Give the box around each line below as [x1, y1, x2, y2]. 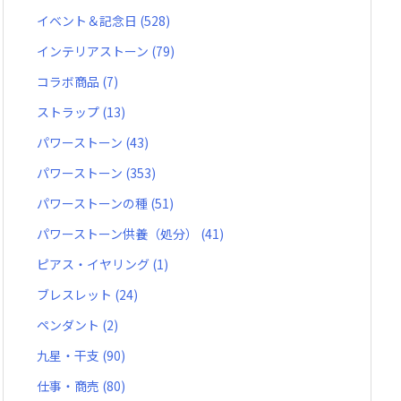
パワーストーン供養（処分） [37, 224, 200, 243]
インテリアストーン [37, 41, 151, 60]
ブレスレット [37, 285, 115, 303]
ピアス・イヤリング [37, 254, 152, 273]
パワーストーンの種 [37, 193, 150, 212]
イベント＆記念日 [37, 11, 140, 30]
